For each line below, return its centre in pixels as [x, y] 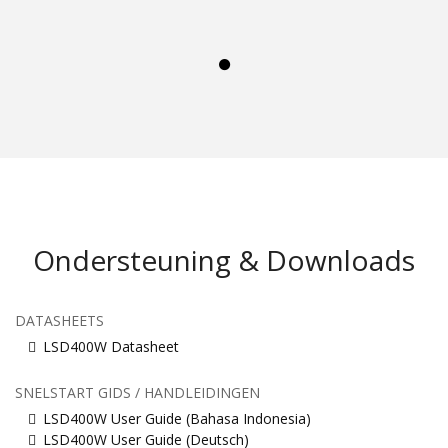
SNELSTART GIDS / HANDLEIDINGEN [137, 393]
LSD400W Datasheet [111, 347]
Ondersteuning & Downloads [224, 260]
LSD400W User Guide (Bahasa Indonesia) [177, 419]
